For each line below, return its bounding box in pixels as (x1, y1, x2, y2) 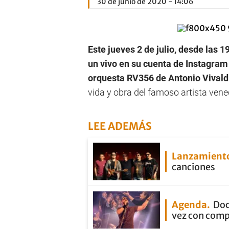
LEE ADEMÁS (88, 120, 152, 132)
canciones (172, 161, 215, 173)
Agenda (172, 199, 207, 211)
